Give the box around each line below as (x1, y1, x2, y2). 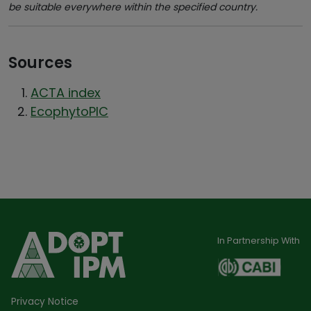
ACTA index (31, 84, 101, 101)
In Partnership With (217, 234, 300, 246)
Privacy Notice (11, 295, 78, 308)
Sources (8, 52, 72, 74)
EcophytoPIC (31, 103, 108, 120)
